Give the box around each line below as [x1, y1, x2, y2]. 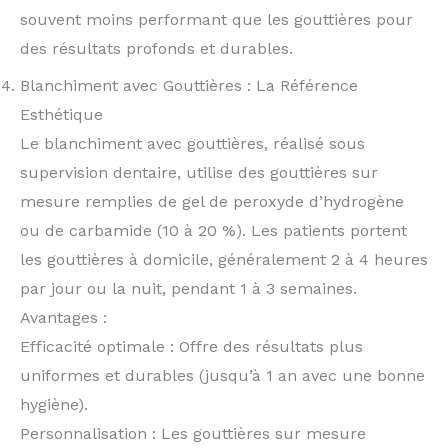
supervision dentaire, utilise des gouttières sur [20, 162, 378, 182]
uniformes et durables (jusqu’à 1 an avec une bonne [20, 365, 425, 385]
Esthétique [20, 104, 103, 124]
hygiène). [20, 394, 88, 414]
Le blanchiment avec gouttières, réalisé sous [20, 133, 365, 153]
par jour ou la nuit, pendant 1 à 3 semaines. [20, 278, 357, 298]
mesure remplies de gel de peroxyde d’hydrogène [20, 191, 404, 211]
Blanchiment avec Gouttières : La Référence [20, 75, 358, 95]
